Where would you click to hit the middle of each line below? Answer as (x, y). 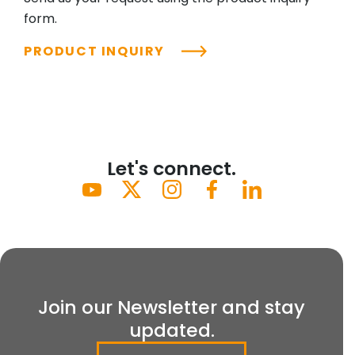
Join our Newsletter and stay (172, 307)
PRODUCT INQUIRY (96, 52)
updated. (172, 330)
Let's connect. (172, 169)
